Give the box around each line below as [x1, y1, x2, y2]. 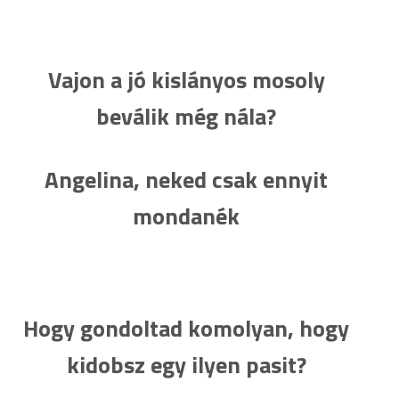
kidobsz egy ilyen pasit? [66, 347, 306, 383]
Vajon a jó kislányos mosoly [47, 62, 325, 98]
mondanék [133, 199, 240, 234]
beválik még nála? [96, 99, 276, 134]
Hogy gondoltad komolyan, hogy [23, 311, 349, 346]
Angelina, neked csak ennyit [45, 162, 328, 198]
